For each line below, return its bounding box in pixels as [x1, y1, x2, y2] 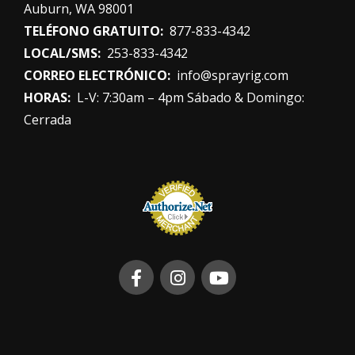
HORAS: [24, 89, 74, 107]
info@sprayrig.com [177, 67, 288, 85]
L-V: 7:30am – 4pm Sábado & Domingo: [74, 89, 304, 107]
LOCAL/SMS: [24, 44, 104, 63]
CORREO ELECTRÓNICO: [24, 67, 174, 85]
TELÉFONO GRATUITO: [24, 22, 166, 40]
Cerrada [24, 111, 71, 129]
